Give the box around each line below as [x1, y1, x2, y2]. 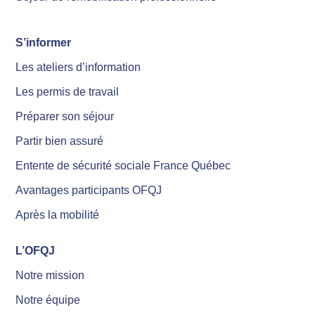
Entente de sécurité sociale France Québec [15, 159, 231, 172]
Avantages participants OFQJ [15, 184, 162, 196]
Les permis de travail [15, 85, 120, 98]
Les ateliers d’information [15, 60, 141, 73]
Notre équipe [15, 293, 81, 306]
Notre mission [15, 269, 85, 281]
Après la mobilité [15, 208, 100, 221]
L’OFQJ [15, 244, 56, 257]
